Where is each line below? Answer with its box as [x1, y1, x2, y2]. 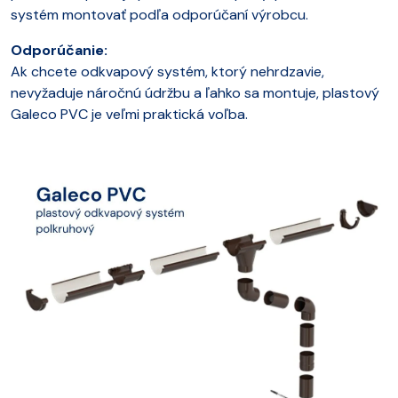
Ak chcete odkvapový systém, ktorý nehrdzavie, [11, 61, 324, 81]
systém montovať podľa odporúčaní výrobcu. [11, 4, 308, 24]
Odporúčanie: [11, 40, 107, 60]
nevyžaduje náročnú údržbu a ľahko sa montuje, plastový [11, 83, 379, 102]
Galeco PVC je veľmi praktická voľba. [11, 104, 251, 123]
